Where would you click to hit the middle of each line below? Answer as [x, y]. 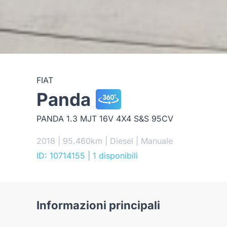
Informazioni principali [98, 205]
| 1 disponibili [113, 155]
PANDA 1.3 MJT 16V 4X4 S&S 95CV [105, 118]
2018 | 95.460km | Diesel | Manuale [105, 141]
